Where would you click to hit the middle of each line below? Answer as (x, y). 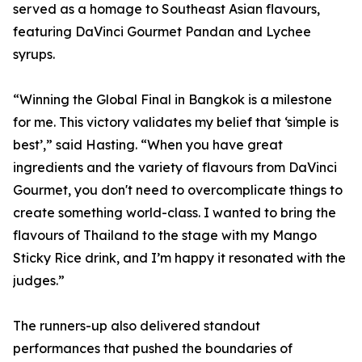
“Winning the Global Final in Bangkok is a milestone (173, 100)
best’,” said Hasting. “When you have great (148, 145)
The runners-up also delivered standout (137, 326)
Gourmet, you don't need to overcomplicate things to (178, 190)
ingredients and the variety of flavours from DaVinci (175, 168)
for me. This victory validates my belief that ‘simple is (176, 122)
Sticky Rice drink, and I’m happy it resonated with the (179, 258)
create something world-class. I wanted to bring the (175, 213)
